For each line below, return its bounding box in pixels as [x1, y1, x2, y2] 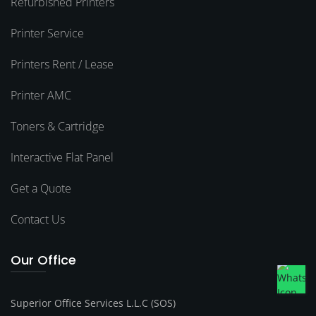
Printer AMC [11, 87, 71, 104]
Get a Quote [11, 181, 71, 197]
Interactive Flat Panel [11, 150, 114, 166]
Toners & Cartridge [11, 119, 104, 135]
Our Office [11, 251, 76, 269]
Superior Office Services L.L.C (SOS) [11, 296, 176, 310]
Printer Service [11, 25, 84, 42]
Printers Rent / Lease [11, 56, 114, 73]
